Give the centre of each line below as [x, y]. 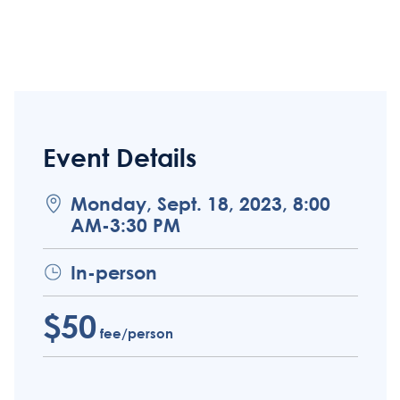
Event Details [119, 157]
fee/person [134, 333]
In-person [113, 272]
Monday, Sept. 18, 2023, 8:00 [200, 203]
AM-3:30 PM [125, 225]
